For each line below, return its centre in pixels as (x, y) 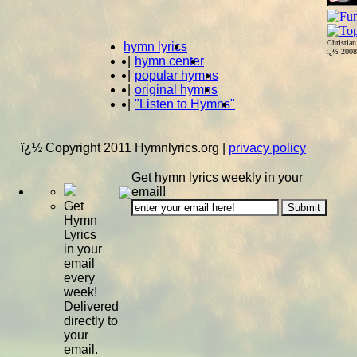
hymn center (169, 61)
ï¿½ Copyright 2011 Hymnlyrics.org (120, 148)
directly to (91, 321)
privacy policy (267, 148)
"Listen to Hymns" (185, 104)
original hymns (176, 90)
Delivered (91, 306)
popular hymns (177, 75)
